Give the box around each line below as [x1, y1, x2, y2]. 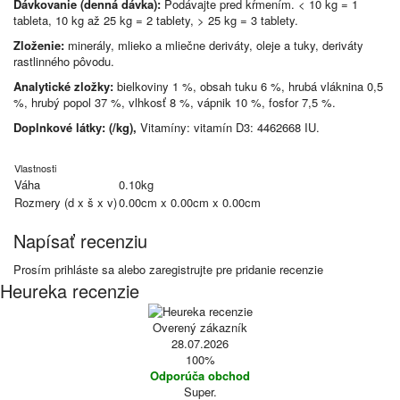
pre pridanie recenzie [212, 261, 323, 278]
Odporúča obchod [150, 367, 250, 384]
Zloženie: [13, 37, 68, 54]
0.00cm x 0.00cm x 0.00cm [119, 194, 261, 211]
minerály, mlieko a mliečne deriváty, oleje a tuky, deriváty [68, 37, 363, 54]
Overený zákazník [153, 319, 247, 336]
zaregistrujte [149, 261, 212, 278]
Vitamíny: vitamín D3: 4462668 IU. [137, 119, 320, 136]
